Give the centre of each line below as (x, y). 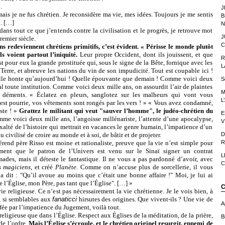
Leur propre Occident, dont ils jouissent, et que (145, 54)
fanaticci (65, 199)
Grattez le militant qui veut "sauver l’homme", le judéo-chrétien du (116, 111)
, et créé (43, 167)
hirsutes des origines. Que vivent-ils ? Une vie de (145, 199)
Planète (66, 167)
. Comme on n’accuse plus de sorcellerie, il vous (145, 167)
